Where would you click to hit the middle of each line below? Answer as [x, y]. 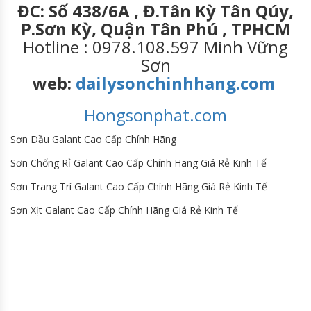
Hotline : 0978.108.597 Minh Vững [155, 47]
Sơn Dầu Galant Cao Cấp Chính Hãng [93, 140]
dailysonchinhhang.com [177, 83]
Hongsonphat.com [155, 115]
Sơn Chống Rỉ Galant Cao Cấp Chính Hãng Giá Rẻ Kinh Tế [138, 163]
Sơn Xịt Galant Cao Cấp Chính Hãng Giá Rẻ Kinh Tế [124, 210]
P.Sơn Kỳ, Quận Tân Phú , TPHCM [155, 29]
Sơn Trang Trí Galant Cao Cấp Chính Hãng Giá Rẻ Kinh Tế [139, 187]
